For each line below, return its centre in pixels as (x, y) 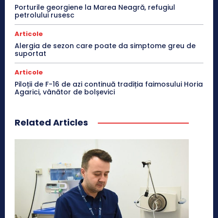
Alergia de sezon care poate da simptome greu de (105, 45)
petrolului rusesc (45, 15)
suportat (30, 53)
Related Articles (51, 122)
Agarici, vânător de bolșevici (65, 92)
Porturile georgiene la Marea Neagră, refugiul (95, 7)
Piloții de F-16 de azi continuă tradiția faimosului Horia (109, 84)
